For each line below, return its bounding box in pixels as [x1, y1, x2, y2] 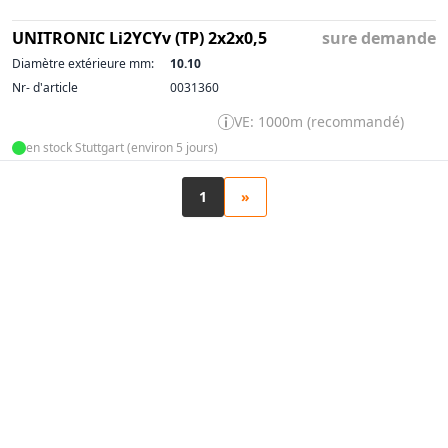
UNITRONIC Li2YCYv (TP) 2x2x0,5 [12, 27, 267, 49]
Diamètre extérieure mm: [12, 55, 154, 72]
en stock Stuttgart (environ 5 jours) [26, 139, 218, 156]
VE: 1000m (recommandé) [234, 112, 404, 131]
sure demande [322, 27, 436, 49]
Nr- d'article [12, 79, 78, 96]
